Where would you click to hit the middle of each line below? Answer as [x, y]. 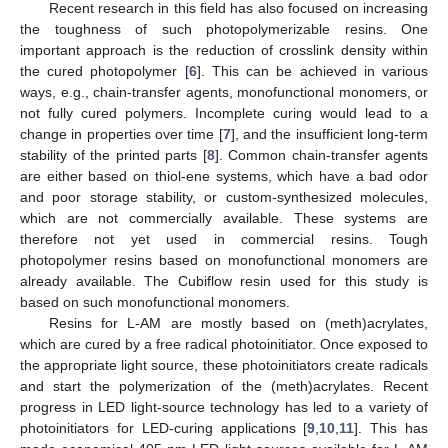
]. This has [391, 428]
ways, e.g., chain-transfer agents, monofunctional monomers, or [224, 92]
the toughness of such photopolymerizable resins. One [224, 29]
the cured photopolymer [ [104, 71]
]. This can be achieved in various [312, 71]
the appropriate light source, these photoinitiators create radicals [224, 365]
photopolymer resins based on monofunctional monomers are [224, 260]
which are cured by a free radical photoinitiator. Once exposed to [224, 344]
